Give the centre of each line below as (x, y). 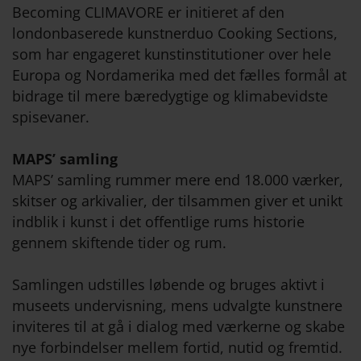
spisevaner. (51, 117)
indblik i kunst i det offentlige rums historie (158, 222)
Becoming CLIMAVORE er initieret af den (148, 12)
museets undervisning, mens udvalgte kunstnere (177, 306)
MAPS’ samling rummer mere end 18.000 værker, (178, 180)
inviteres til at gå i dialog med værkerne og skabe (178, 327)
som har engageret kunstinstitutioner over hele (172, 54)
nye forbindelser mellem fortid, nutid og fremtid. (177, 348)
